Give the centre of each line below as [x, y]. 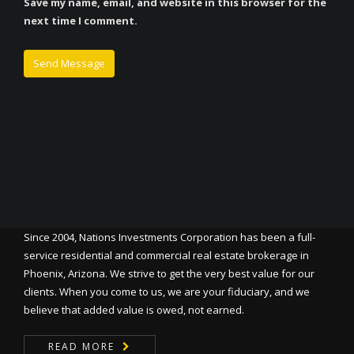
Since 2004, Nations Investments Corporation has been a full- [169, 237]
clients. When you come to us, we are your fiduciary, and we [167, 292]
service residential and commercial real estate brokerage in [166, 255]
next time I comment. [81, 21]
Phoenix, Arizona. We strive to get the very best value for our [169, 273]
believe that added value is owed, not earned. [134, 310]
